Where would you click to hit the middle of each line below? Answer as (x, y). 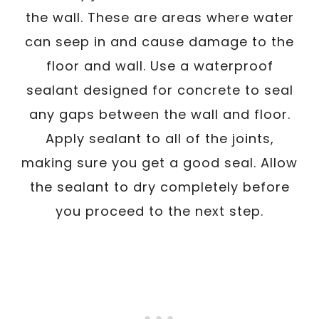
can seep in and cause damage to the (159, 41)
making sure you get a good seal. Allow (159, 162)
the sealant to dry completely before (159, 187)
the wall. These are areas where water (159, 17)
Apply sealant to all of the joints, (159, 138)
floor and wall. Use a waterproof (159, 66)
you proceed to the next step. (159, 211)
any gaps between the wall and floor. (159, 114)
